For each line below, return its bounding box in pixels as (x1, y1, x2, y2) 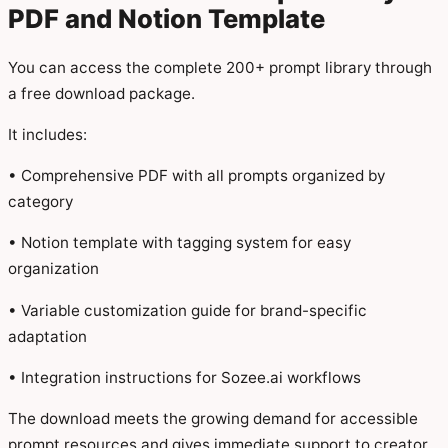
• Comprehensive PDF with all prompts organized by (8, 166, 385, 186)
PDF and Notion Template (8, 3, 325, 35)
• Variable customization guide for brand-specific (8, 300, 367, 320)
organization (8, 259, 99, 279)
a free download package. (8, 83, 195, 103)
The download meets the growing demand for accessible (8, 408, 418, 428)
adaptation (8, 326, 87, 346)
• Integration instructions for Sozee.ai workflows (8, 367, 361, 387)
